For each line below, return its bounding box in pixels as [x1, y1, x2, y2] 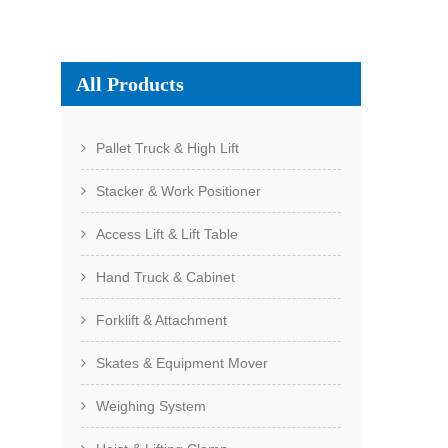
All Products [76, 73, 184, 95]
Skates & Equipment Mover [96, 355, 268, 371]
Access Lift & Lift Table [96, 226, 238, 242]
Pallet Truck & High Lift [96, 140, 239, 156]
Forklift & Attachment [96, 312, 227, 328]
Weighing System [96, 398, 206, 414]
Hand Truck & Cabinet [96, 269, 235, 285]
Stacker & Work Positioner [96, 183, 261, 199]
